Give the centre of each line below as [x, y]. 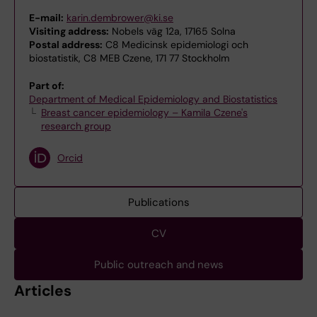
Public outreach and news [158, 265]
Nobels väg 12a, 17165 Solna [172, 31]
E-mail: [46, 18]
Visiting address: [69, 31]
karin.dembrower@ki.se [120, 18]
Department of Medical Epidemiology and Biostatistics [153, 99]
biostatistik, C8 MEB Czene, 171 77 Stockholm [129, 58]
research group [76, 126]
